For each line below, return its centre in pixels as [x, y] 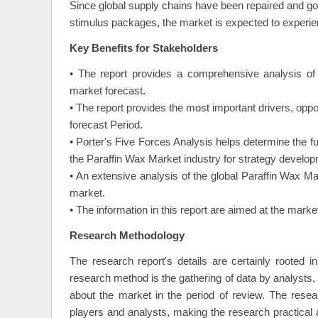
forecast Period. [106, 125]
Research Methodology [127, 236]
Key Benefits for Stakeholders [144, 49]
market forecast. [108, 91]
